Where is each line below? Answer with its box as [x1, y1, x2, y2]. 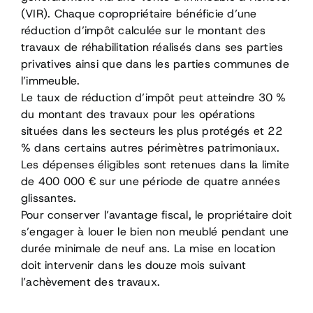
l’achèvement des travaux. [20, 274, 160, 289]
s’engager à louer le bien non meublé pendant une [20, 224, 289, 239]
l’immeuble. [20, 73, 80, 88]
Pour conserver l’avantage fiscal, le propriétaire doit [20, 207, 292, 222]
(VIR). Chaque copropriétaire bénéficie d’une [20, 6, 257, 21]
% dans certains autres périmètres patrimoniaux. [20, 140, 280, 155]
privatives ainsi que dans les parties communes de [20, 56, 289, 71]
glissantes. [20, 190, 77, 205]
